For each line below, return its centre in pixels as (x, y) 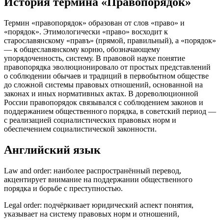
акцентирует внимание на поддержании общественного (98, 179)
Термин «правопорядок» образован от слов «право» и (94, 23)
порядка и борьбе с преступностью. (63, 188)
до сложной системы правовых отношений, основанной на (103, 84)
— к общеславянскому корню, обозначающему (82, 49)
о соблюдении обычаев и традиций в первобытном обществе (106, 76)
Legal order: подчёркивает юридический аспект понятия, (99, 205)
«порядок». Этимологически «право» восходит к (86, 31)
